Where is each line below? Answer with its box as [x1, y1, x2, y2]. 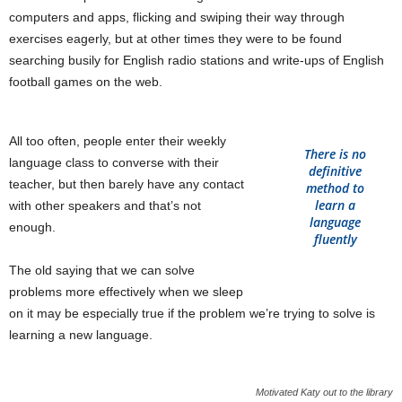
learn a [315, 197, 356, 214]
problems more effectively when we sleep [9, 284, 243, 299]
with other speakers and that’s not [9, 198, 201, 213]
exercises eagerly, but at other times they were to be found [9, 31, 342, 46]
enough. [9, 220, 56, 234]
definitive [309, 162, 363, 179]
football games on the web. [9, 74, 162, 89]
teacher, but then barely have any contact [9, 177, 244, 191]
